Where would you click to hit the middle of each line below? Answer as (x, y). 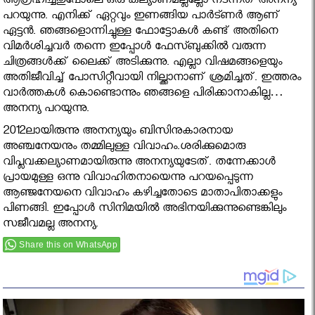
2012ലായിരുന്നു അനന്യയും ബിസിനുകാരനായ (118, 133)
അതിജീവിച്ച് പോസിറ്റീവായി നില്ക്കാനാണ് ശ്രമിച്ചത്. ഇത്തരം (152, 79)
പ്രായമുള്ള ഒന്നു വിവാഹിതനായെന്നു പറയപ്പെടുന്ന (128, 179)
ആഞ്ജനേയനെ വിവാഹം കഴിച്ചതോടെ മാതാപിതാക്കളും (143, 195)
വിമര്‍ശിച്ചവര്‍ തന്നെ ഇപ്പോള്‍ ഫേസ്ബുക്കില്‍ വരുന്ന (135, 49)
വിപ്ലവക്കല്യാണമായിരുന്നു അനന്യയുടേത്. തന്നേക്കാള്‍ (140, 164)
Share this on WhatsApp (69, 245)
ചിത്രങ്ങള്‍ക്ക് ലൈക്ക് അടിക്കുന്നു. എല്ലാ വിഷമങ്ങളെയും (143, 64)
